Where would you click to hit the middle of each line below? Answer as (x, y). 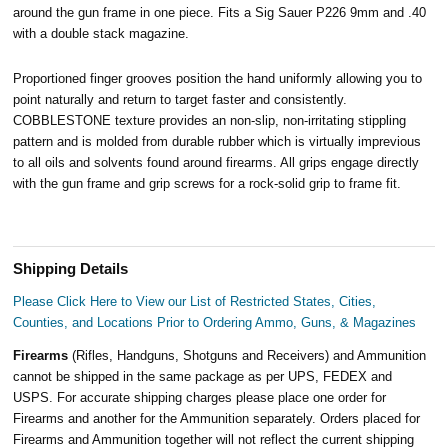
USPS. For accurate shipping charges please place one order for (200, 397)
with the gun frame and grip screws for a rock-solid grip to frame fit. (207, 183)
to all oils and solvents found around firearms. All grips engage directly (216, 162)
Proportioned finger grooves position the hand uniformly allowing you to (218, 78)
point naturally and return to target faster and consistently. (180, 99)
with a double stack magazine (99, 33)
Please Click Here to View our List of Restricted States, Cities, (195, 301)
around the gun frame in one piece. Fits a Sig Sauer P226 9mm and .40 (220, 12)
